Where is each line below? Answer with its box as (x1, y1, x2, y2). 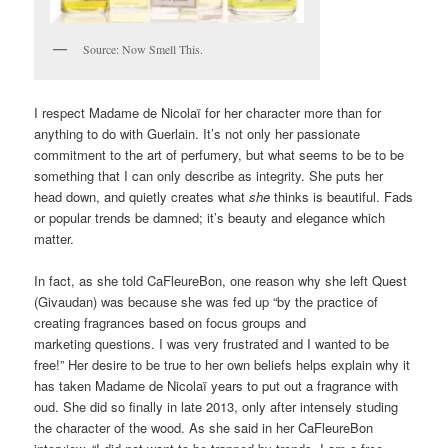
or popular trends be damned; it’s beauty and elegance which (34, 207, 386, 227)
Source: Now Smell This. (83, 41, 204, 58)
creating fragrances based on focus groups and (34, 312, 307, 332)
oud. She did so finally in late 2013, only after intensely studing (34, 396, 399, 416)
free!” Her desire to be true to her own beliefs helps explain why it (34, 354, 411, 374)
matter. (34, 228, 75, 248)
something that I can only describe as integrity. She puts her (34, 165, 384, 185)
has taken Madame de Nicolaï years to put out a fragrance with (34, 375, 399, 395)
